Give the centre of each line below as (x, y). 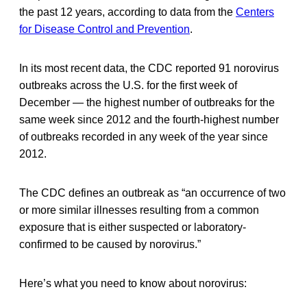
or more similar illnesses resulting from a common (139, 210)
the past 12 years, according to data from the (127, 12)
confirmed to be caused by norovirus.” (110, 244)
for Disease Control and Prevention (105, 29)
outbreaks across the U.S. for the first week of (128, 85)
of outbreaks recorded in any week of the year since (144, 136)
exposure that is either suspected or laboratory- (133, 227)
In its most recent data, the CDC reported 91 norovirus (149, 68)
